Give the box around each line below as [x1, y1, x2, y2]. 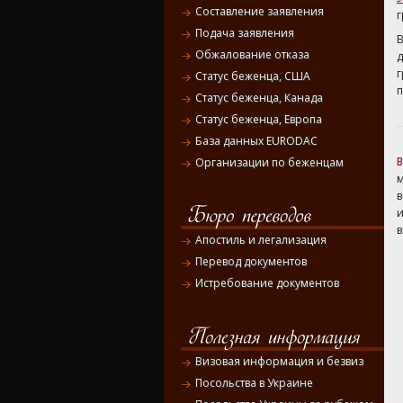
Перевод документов [195, 254, 307, 270]
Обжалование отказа [195, 47, 309, 63]
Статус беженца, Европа [195, 112, 322, 128]
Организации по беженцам [195, 155, 344, 171]
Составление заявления [195, 4, 324, 20]
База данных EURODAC [195, 133, 318, 149]
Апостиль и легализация [195, 232, 327, 248]
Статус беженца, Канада [195, 90, 323, 106]
